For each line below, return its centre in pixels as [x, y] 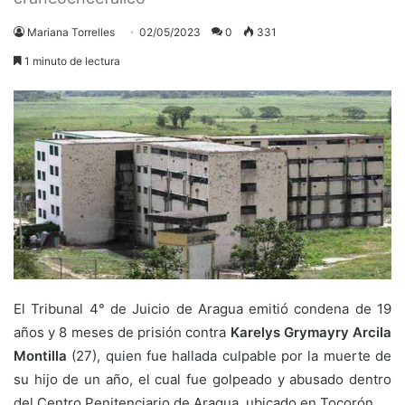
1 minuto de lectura [71, 61]
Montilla [40, 355]
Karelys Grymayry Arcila [311, 332]
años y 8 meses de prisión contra [122, 332]
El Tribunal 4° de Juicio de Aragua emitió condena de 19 [202, 308]
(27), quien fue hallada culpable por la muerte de [229, 355]
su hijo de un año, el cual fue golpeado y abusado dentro [202, 379]
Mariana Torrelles [71, 32]
